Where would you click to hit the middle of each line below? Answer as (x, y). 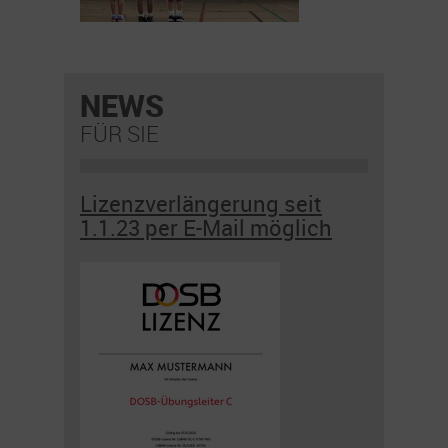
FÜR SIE (119, 133)
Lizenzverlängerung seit (201, 204)
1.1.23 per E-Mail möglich (206, 228)
